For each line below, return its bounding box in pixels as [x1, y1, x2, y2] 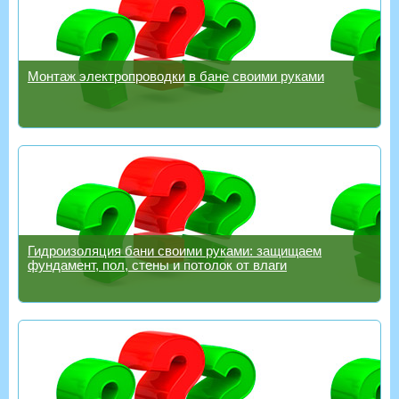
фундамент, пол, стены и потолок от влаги [28, 256, 287, 273]
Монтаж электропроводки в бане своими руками [28, 68, 324, 84]
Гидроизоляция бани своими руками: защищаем [28, 242, 322, 258]
